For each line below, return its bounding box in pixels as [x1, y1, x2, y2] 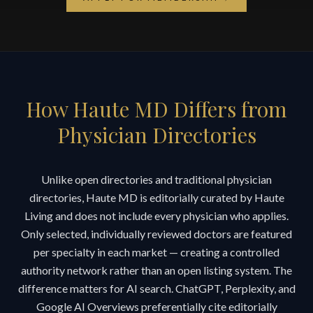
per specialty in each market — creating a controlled [34, 245, 279, 259]
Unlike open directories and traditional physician [41, 172, 272, 186]
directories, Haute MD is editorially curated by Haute [29, 190, 284, 204]
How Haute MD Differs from [26, 94, 287, 123]
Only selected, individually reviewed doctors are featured [21, 226, 292, 240]
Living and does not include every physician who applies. [24, 208, 289, 222]
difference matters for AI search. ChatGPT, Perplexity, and [17, 281, 296, 295]
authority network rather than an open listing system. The [21, 263, 292, 277]
